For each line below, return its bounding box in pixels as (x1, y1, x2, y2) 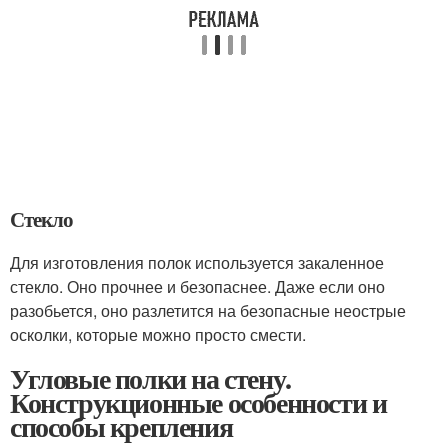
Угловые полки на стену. (10, 357, 291, 399)
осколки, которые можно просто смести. (10, 322, 306, 346)
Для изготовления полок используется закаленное (10, 250, 384, 274)
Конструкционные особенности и (10, 381, 387, 423)
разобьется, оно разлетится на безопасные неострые (10, 298, 406, 322)
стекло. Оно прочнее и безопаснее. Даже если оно (10, 274, 385, 298)
